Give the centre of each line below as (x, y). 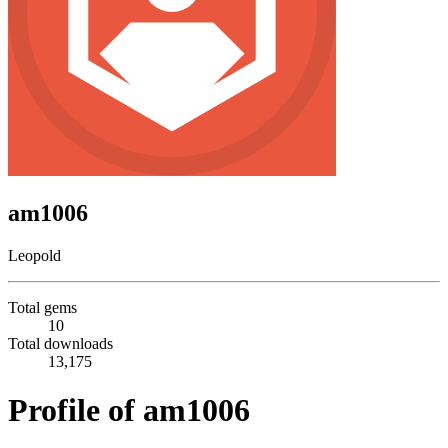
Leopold (34, 255)
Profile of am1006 (129, 410)
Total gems (42, 307)
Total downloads (60, 343)
